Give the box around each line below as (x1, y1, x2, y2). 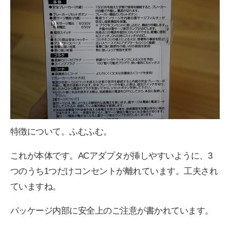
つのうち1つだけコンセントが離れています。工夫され (10, 166, 218, 176)
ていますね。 (10, 181, 61, 191)
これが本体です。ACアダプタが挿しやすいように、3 (10, 150, 213, 161)
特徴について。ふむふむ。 (10, 126, 112, 137)
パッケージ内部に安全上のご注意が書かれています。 (10, 205, 214, 216)
